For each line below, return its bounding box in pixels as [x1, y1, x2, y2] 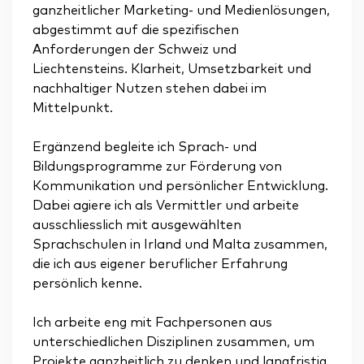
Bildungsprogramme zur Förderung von [32, 159, 282, 173]
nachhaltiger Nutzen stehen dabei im [32, 81, 266, 95]
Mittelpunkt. [32, 101, 113, 115]
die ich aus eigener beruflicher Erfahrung [32, 257, 288, 271]
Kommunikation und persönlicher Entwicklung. [32, 179, 328, 193]
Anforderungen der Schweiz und [32, 42, 236, 56]
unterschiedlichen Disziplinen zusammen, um [32, 335, 314, 349]
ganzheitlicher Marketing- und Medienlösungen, [32, 3, 330, 17]
